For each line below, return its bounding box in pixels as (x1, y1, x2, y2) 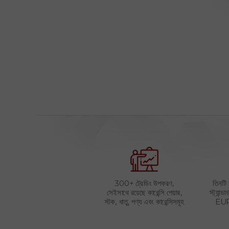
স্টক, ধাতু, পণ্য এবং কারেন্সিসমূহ (104, 197, 184, 207)
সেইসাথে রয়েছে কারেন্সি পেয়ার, (106, 188, 182, 197)
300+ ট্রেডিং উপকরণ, (114, 178, 174, 188)
